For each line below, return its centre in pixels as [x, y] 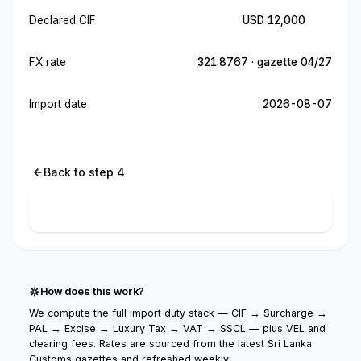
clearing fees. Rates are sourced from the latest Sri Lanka [170, 344]
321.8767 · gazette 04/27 [265, 62]
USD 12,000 [274, 20]
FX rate [48, 62]
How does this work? [92, 291]
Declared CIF [62, 20]
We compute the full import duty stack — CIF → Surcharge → [178, 313]
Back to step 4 [84, 172]
